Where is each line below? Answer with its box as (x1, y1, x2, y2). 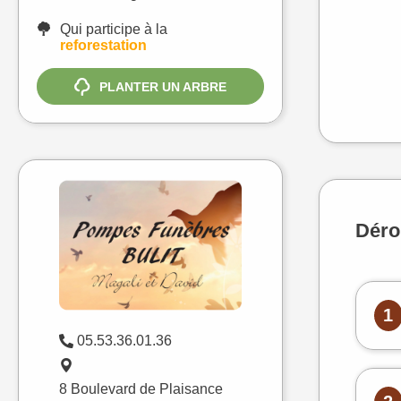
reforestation (60, 38, 147, 54)
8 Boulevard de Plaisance (59, 380, 223, 397)
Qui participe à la (60, 21, 167, 38)
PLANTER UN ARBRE (99, 79, 226, 94)
